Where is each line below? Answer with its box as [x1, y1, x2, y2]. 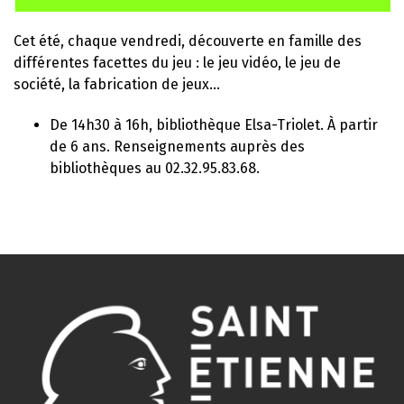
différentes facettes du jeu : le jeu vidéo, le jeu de [14, 53, 341, 71]
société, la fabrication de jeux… [14, 75, 220, 93]
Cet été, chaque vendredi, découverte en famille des [14, 32, 362, 50]
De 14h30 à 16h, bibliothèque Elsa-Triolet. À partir [50, 115, 378, 133]
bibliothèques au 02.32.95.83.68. [50, 159, 260, 177]
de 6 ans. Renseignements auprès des [50, 137, 305, 155]
